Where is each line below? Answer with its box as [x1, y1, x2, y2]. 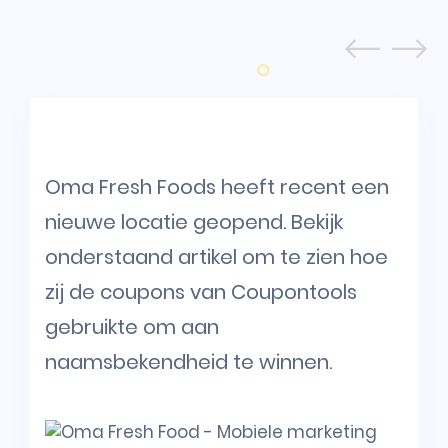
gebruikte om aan [45, 313, 219, 342]
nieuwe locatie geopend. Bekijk [45, 208, 343, 237]
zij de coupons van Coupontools [45, 278, 357, 307]
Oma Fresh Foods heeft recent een [45, 173, 389, 202]
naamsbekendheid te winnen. [45, 348, 332, 377]
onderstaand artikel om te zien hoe [45, 243, 388, 272]
